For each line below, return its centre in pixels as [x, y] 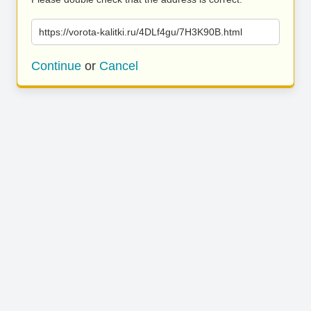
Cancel [119, 66]
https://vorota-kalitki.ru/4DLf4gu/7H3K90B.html [141, 32]
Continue [56, 66]
